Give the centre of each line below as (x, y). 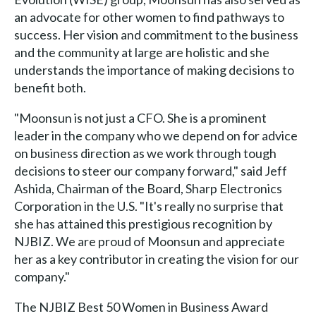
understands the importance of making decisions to (154, 69)
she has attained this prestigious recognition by (143, 223)
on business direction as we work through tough (145, 153)
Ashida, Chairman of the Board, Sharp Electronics (148, 188)
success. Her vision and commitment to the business (156, 34)
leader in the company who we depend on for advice (156, 135)
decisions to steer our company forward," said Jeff (150, 170)
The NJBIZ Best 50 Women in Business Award (141, 306)
